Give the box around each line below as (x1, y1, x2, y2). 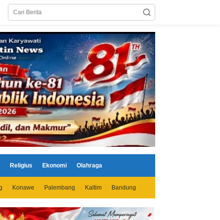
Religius (10, 162, 32, 169)
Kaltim (85, 184, 102, 191)
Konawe (12, 184, 34, 191)
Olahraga (77, 162, 102, 169)
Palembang (44, 184, 75, 191)
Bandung (111, 184, 136, 191)
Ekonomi (42, 162, 67, 169)
